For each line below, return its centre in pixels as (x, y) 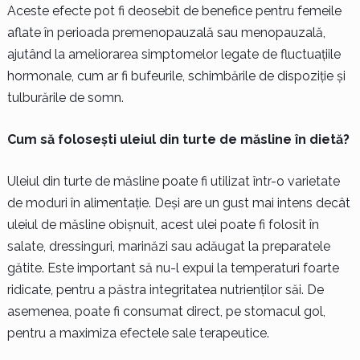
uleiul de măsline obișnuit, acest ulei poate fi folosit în (163, 224)
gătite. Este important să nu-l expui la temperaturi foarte (173, 268)
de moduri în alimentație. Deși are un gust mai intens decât (178, 202)
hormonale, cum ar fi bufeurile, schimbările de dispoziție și (176, 76)
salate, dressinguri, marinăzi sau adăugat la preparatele (168, 246)
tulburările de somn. (65, 97)
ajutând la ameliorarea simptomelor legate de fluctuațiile (174, 54)
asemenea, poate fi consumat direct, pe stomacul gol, (166, 311)
